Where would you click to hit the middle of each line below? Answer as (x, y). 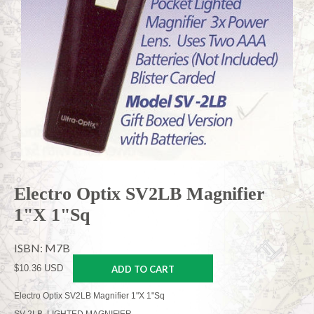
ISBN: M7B (42, 247)
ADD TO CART (143, 269)
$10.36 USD (39, 268)
